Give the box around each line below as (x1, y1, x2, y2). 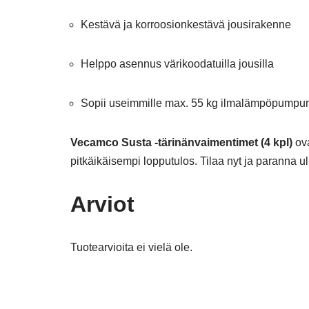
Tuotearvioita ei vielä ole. (70, 241, 192, 253)
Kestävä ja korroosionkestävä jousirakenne (81, 19, 291, 30)
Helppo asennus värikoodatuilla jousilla (81, 58, 274, 70)
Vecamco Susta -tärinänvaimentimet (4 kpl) (70, 137, 292, 148)
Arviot (70, 192, 134, 217)
